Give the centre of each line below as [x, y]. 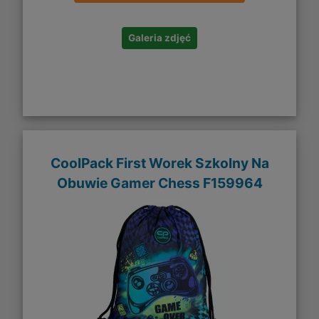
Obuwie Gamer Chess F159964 [159, 183]
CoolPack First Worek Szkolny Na [159, 163]
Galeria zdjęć [159, 38]
